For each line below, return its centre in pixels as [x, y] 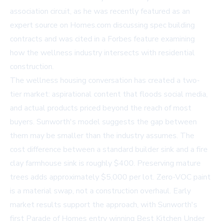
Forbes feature [133, 39]
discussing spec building [153, 25]
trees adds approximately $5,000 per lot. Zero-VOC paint [110, 177]
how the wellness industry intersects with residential [102, 53]
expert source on [40, 25]
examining [177, 39]
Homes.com [91, 25]
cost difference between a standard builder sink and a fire [109, 150]
